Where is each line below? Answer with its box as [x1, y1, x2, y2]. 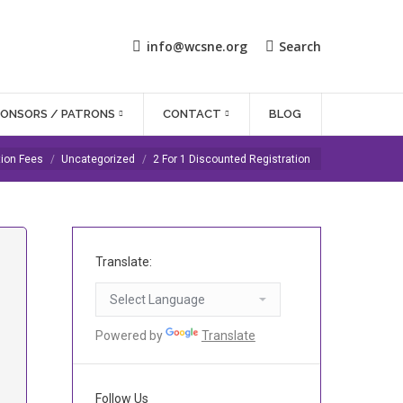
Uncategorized [61, 152, 135, 166]
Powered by [94, 328, 166, 343]
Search [279, 37, 321, 55]
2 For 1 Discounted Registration [153, 152, 310, 166]
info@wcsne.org [147, 37, 247, 55]
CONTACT [163, 107, 222, 121]
